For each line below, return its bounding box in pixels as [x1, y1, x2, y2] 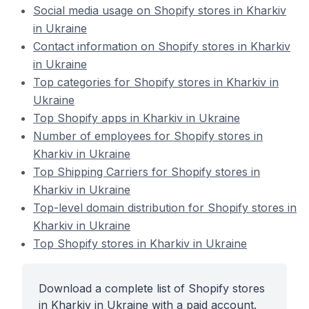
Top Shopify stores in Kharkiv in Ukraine [33, 237, 247, 250]
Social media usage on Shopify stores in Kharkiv [33, 3, 286, 17]
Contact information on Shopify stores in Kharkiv [33, 39, 290, 53]
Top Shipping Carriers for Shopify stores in [33, 165, 260, 179]
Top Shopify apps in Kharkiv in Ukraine [33, 111, 240, 125]
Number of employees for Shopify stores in [33, 129, 263, 143]
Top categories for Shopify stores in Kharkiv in [33, 75, 279, 89]
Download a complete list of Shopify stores [39, 281, 265, 295]
